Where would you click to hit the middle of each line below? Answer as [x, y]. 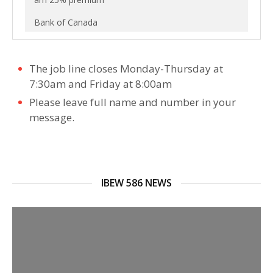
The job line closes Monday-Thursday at [126, 69]
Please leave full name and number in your [133, 102]
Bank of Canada [66, 22]
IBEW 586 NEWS [136, 183]
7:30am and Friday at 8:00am [101, 84]
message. [52, 117]
